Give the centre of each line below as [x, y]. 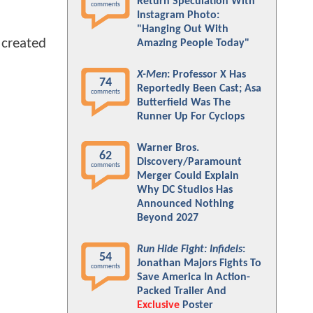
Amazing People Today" [193, 43]
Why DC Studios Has [185, 190]
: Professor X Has [206, 75]
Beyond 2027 [168, 218]
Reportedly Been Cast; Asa [199, 89]
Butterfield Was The [184, 103]
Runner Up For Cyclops [191, 117]
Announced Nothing [185, 204]
